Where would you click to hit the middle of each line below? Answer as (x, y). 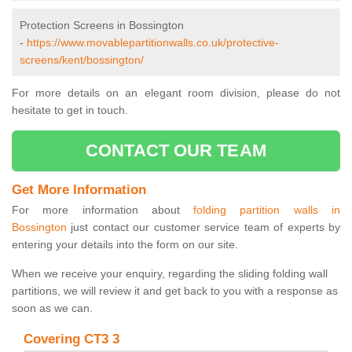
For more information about (103, 210)
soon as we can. (52, 308)
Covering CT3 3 (71, 339)
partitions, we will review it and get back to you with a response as (175, 291)
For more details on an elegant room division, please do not (176, 93)
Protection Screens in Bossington (102, 26)
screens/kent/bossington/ (82, 60)
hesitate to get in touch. (70, 110)
